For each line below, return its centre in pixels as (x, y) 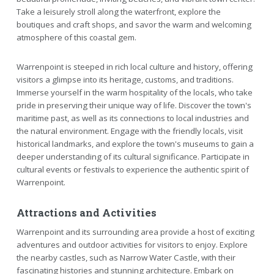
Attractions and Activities (86, 213)
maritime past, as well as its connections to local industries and (132, 118)
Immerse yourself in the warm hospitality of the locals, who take (134, 92)
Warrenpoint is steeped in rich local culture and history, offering (134, 66)
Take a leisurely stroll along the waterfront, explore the (118, 12)
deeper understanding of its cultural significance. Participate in (133, 156)
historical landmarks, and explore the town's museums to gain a (135, 143)
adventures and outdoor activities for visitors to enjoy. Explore (132, 244)
